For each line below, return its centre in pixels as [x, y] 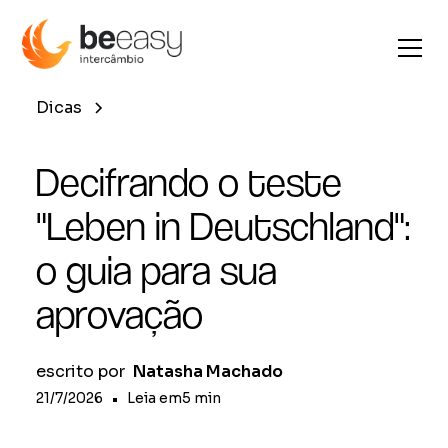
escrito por [80, 371]
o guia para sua [156, 270]
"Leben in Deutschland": [223, 226]
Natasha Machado [208, 371]
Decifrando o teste [189, 182]
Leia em [154, 398]
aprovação [119, 314]
